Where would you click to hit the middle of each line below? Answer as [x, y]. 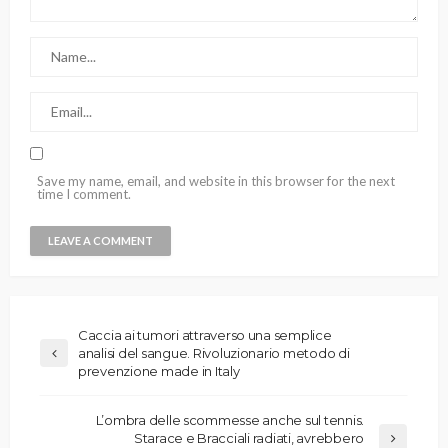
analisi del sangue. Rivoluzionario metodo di [214, 353]
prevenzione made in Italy [159, 371]
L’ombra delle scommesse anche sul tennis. [229, 420]
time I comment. [84, 194]
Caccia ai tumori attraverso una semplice [205, 335]
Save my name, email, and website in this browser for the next [216, 181]
